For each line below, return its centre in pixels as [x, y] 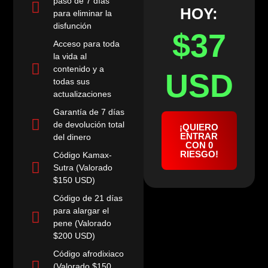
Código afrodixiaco [88, 254]
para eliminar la [82, 13]
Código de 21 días [88, 198]
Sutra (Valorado [83, 168]
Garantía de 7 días [89, 112]
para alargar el [81, 211]
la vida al [70, 57]
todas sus [71, 82]
